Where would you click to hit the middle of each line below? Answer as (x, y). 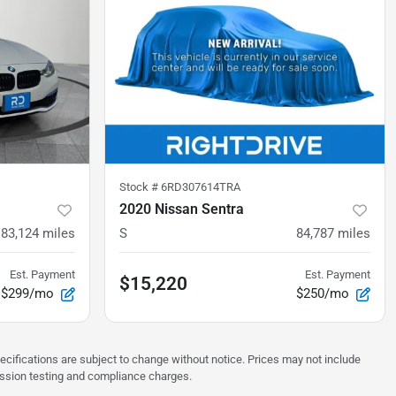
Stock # (140, 187)
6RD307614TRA (201, 187)
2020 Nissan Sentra (182, 209)
